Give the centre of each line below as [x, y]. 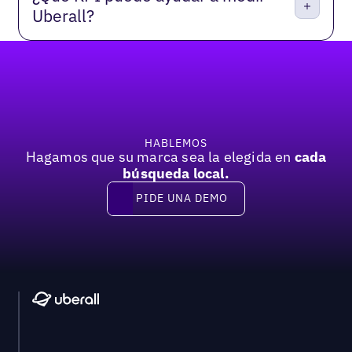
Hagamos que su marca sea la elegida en [158, 156]
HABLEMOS [176, 143]
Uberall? [64, 16]
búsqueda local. [176, 173]
